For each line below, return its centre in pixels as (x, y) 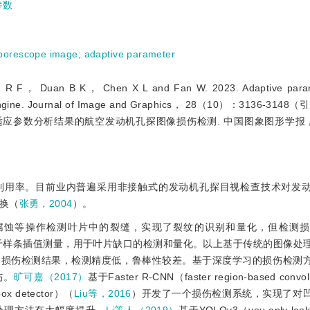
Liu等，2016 (102, 293)
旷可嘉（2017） (51, 277)
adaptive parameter (130, 54)
